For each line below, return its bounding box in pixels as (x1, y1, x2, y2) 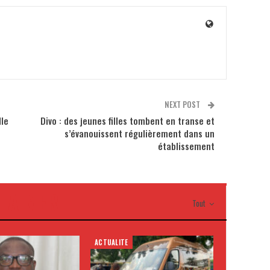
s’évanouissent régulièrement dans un (64, 126, 215, 140)
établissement (157, 139, 215, 152)
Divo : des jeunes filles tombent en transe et (40, 113, 215, 127)
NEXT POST (164, 98, 202, 110)
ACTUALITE (94, 237, 128, 247)
